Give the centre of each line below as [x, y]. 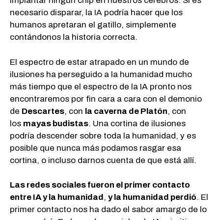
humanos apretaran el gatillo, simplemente [93, 25]
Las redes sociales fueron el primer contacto [100, 185]
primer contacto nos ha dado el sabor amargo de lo [108, 210]
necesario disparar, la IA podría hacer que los [96, 13]
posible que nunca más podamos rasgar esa [96, 148]
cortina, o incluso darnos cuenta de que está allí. [103, 160]
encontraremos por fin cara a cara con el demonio [106, 99]
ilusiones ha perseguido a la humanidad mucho [101, 74]
